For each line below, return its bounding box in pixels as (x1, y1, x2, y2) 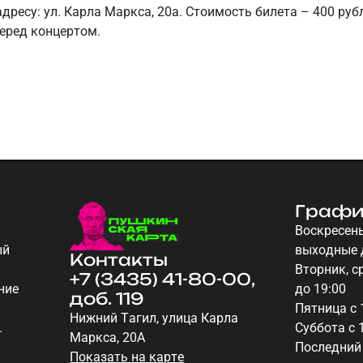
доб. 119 (70, 288, 145, 310)
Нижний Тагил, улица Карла (70, 310, 239, 327)
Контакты (70, 250, 169, 271)
